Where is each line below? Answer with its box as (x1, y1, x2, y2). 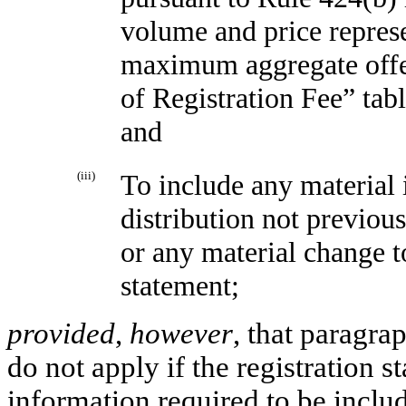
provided (7, 317, 115, 351)
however (130, 317, 233, 351)
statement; (121, 269, 239, 303)
